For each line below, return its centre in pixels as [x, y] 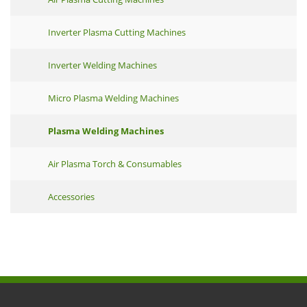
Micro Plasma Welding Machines [113, 98]
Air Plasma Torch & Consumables [115, 164]
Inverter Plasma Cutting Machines [117, 32]
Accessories [71, 197]
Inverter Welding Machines [102, 65]
